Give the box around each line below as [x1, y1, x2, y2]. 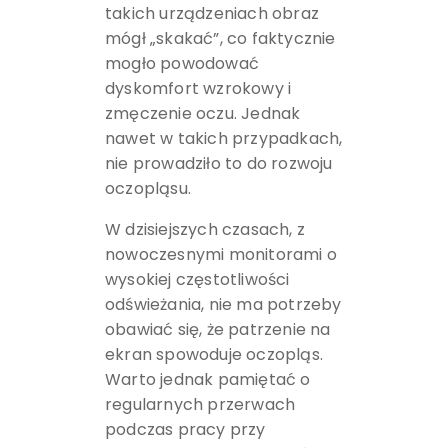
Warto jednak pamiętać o [104, 367, 311, 391]
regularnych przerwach [104, 392, 296, 416]
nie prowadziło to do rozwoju [104, 151, 333, 175]
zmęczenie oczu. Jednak [104, 101, 301, 125]
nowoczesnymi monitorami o [104, 242, 337, 266]
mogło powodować [104, 51, 259, 75]
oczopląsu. [104, 176, 191, 200]
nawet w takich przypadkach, [104, 126, 343, 150]
